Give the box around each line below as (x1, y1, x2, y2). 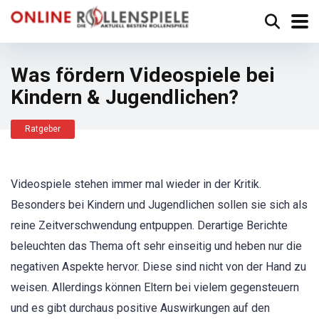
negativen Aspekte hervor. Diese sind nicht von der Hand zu (11, 260, 306, 273)
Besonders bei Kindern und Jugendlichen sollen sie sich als (11, 198, 308, 211)
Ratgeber (25, 124, 61, 134)
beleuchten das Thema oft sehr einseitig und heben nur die (11, 239, 302, 253)
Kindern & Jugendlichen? (11, 85, 239, 109)
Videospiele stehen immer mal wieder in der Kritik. (11, 177, 261, 191)
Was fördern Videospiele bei (11, 63, 275, 87)
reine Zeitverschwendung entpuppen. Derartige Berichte (11, 219, 288, 232)
